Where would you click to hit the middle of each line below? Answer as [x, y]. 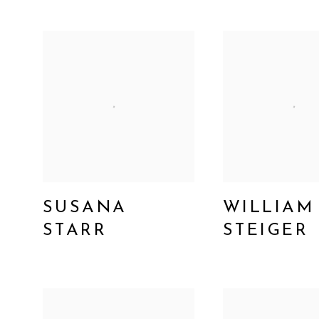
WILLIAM [268, 208]
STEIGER [265, 230]
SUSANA [85, 208]
